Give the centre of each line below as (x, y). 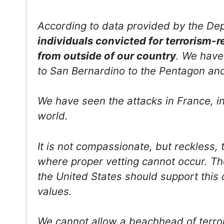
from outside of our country (107, 55)
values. (55, 191)
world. (53, 116)
